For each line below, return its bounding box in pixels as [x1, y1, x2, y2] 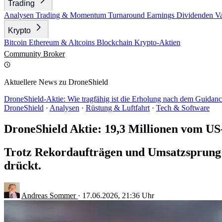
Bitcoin [4, 38, 29, 47]
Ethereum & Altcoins [29, 38, 97, 47]
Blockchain [97, 38, 134, 47]
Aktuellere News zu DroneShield [4, 78, 108, 86]
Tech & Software [156, 104, 210, 112]
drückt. [4, 159, 41, 172]
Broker [43, 50, 65, 58]
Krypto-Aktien [134, 38, 180, 47]
